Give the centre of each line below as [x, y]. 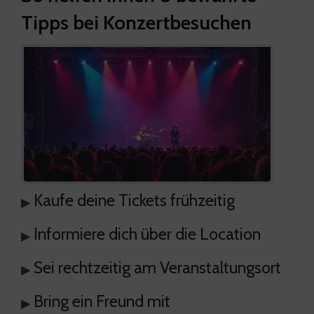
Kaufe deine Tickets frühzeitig [134, 200]
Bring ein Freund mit [102, 301]
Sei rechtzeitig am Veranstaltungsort [157, 268]
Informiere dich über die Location [147, 234]
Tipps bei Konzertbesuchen [136, 23]
